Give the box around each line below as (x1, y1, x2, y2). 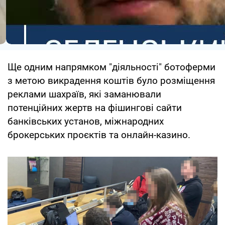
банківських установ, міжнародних (8, 116, 164, 128)
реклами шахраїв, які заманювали (8, 88, 161, 100)
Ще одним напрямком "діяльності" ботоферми (8, 61, 215, 73)
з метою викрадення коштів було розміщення (8, 75, 215, 87)
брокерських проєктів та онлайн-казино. (8, 129, 190, 141)
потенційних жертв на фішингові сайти (8, 102, 182, 114)
